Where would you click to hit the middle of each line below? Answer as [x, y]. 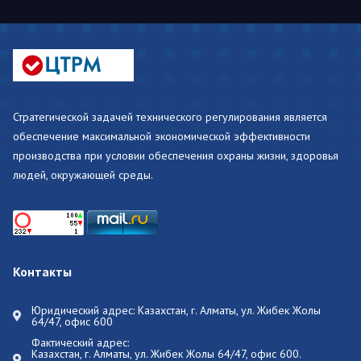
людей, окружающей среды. [83, 175]
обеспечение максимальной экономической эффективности [162, 137]
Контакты [42, 272]
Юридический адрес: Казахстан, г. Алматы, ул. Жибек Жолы [176, 311]
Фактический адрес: [80, 343]
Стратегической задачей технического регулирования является [170, 117]
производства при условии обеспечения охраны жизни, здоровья [176, 156]
